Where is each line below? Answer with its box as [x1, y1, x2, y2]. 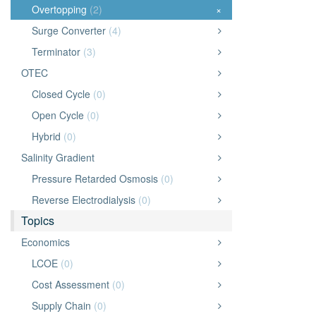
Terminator [32, 44, 83, 59]
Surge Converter [32, 23, 109, 37]
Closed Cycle [32, 87, 93, 101]
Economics [21, 235, 70, 249]
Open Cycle [32, 108, 87, 122]
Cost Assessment [32, 277, 112, 291]
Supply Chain [32, 298, 94, 312]
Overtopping [32, 2, 90, 16]
